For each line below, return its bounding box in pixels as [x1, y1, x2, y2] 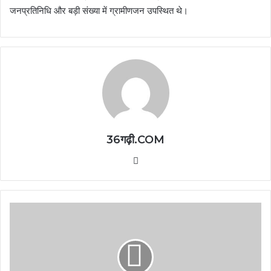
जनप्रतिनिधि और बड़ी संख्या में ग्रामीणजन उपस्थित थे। [10, 5, 188, 17]
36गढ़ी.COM [106, 133, 165, 147]
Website [142, 154, 177, 166]
